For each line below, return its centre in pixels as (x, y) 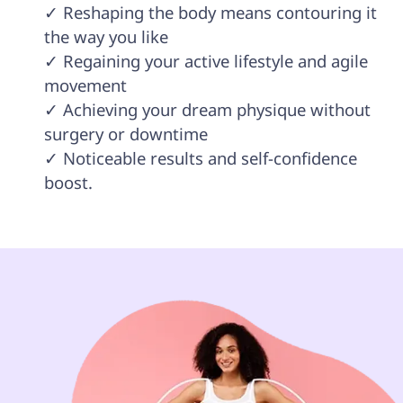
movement (87, 85)
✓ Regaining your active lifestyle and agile (208, 61)
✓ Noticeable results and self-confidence (202, 158)
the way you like (106, 37)
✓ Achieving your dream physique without (209, 110)
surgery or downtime (125, 134)
